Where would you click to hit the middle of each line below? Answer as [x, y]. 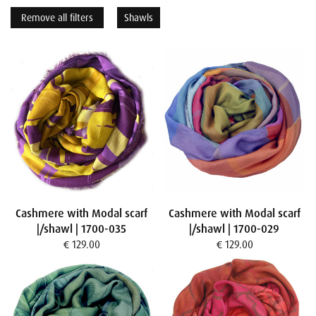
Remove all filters [57, 18]
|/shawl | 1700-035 [82, 229]
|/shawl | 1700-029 [235, 229]
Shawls [139, 18]
